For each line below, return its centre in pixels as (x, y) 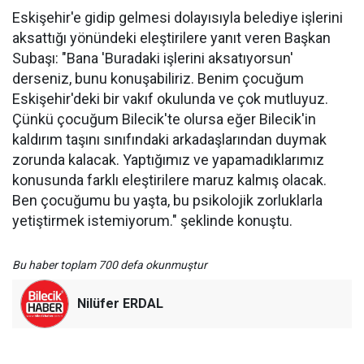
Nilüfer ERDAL (120, 304)
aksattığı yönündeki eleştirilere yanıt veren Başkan (171, 38)
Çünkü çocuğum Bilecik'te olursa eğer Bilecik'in (164, 119)
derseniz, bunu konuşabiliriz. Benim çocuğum (158, 79)
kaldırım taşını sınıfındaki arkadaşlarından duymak (169, 140)
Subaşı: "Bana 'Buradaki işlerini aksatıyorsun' (153, 58)
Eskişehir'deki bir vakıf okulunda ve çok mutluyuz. (170, 99)
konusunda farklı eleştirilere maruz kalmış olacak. (169, 180)
